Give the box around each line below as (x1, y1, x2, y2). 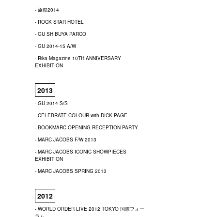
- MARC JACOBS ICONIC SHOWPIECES (35, 148, 126, 155)
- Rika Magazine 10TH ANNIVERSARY (35, 55, 121, 62)
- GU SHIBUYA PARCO (35, 31, 86, 37)
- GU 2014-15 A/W (35, 43, 76, 49)
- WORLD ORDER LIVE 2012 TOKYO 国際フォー (35, 205, 144, 212)
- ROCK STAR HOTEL (35, 18, 84, 25)
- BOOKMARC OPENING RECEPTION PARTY (35, 124, 138, 131)
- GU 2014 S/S (35, 100, 68, 107)
